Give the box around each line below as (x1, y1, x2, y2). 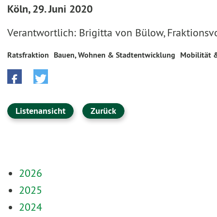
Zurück (91, 105, 116, 116)
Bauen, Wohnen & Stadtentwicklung (54, 50, 175, 60)
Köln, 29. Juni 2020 (7, 2, 93, 15)
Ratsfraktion (7, 50, 49, 60)
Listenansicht (15, 105, 65, 116)
